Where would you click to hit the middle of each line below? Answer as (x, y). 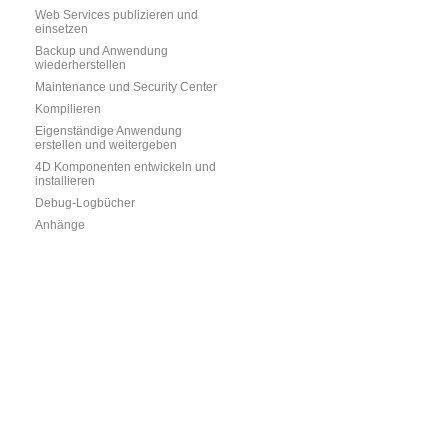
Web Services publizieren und (116, 15)
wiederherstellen (80, 65)
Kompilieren (68, 109)
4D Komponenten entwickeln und (125, 167)
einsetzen (61, 29)
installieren (65, 181)
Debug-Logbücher (85, 203)
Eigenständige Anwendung (108, 131)
